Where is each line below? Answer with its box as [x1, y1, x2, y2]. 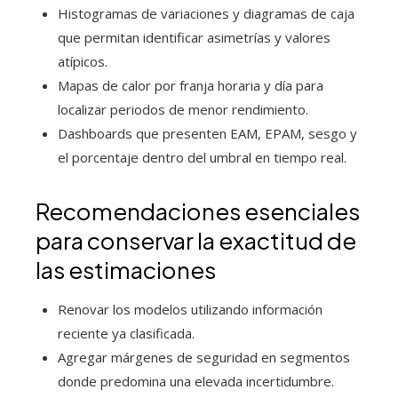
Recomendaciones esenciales [36, 196, 360, 227]
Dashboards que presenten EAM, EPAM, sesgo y [58, 124, 357, 143]
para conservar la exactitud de [36, 226, 356, 256]
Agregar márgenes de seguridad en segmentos [58, 348, 350, 367]
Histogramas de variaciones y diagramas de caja [58, 4, 354, 23]
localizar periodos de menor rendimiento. [58, 100, 308, 119]
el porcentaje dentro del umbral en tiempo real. [58, 148, 346, 167]
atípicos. [58, 52, 107, 71]
